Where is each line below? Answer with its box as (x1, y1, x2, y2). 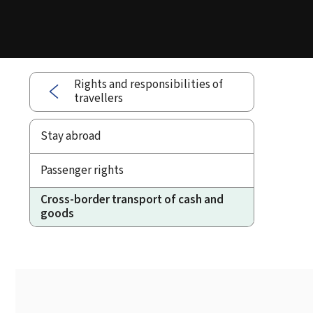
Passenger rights (41, 161, 124, 178)
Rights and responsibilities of (74, 76, 223, 93)
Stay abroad (41, 127, 101, 144)
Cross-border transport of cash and (41, 191, 224, 208)
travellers (74, 90, 123, 107)
